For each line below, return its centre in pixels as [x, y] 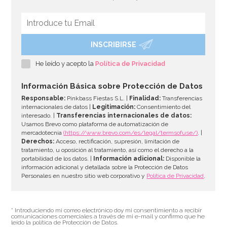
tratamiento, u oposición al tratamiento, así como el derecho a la [108, 150]
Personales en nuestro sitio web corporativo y [84, 176]
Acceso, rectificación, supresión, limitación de [117, 141]
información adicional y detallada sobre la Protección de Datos [105, 167]
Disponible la [183, 158]
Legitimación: [114, 107]
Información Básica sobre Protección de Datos [112, 86]
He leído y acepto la [66, 63]
